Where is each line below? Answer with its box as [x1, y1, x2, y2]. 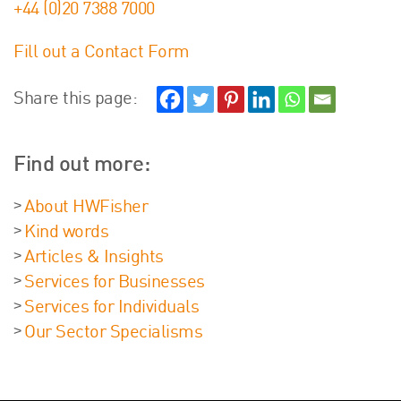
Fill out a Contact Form [13, 45, 190, 62]
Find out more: [13, 156, 149, 176]
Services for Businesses [24, 275, 205, 292]
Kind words [24, 225, 108, 242]
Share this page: [13, 91, 137, 108]
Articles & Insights [24, 250, 164, 267]
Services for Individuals [24, 300, 199, 317]
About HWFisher [24, 200, 148, 217]
